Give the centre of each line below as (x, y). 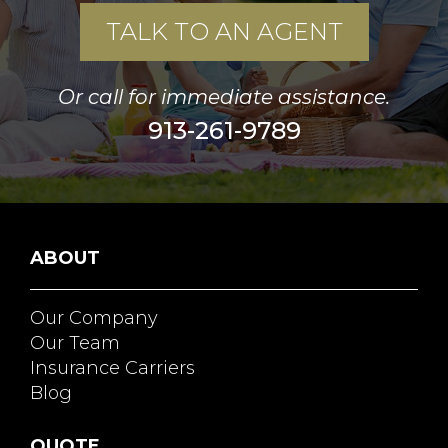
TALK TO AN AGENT (224, 31)
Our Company (94, 317)
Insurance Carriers (112, 367)
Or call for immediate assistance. (224, 96)
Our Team (75, 342)
